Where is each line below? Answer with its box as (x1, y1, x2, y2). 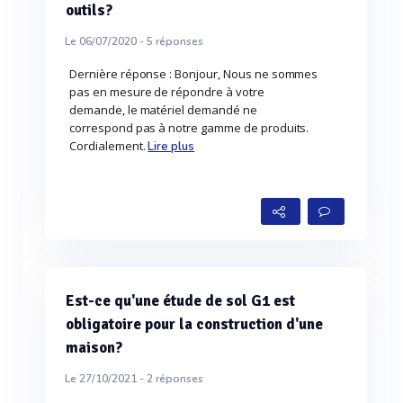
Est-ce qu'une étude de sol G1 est (66, 291, 295, 310)
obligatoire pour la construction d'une (66, 315, 323, 334)
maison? (66, 338, 122, 357)
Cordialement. (69, 138, 148, 154)
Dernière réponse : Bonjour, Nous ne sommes (69, 66, 318, 82)
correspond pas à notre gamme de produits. (69, 120, 309, 136)
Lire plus (148, 139, 195, 155)
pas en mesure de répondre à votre (69, 84, 264, 100)
